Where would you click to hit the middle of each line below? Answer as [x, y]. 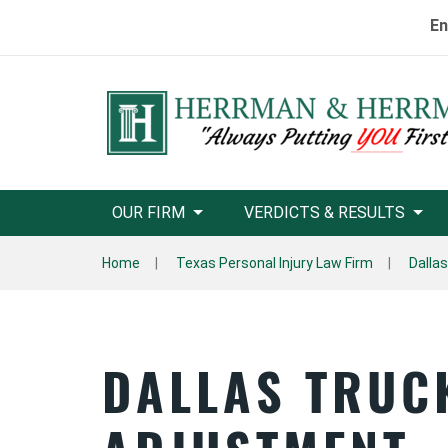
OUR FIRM [148, 212]
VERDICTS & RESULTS [324, 212]
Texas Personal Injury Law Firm [274, 263]
